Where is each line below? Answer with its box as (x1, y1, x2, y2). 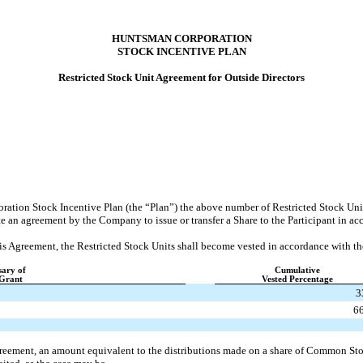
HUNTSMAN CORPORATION (111, 32, 252, 45)
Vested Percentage (261, 275, 333, 284)
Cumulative (274, 266, 320, 275)
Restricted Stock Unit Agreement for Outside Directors (58, 71, 305, 83)
